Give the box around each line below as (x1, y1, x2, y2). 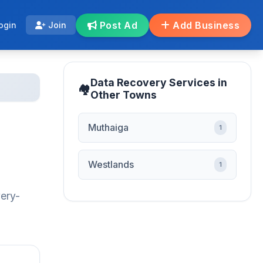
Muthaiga (88, 122, 129, 133)
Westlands (88, 159, 134, 170)
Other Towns (90, 89, 157, 101)
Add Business (170, 19, 240, 31)
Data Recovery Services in (90, 76, 227, 89)
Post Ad (97, 19, 137, 31)
